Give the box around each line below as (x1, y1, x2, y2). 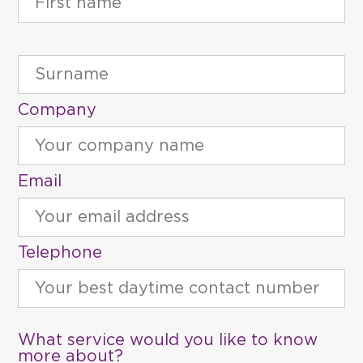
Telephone (18, 245, 103, 261)
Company (18, 102, 97, 118)
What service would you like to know (18, 332, 318, 348)
